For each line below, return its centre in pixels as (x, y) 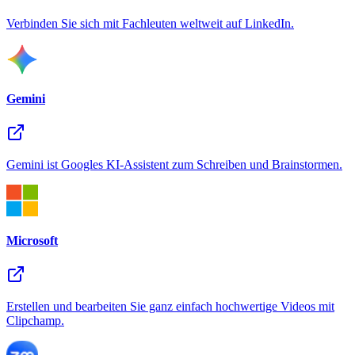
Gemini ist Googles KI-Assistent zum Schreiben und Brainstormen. (174, 165)
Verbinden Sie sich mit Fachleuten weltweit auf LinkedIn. (150, 23)
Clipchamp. (35, 321)
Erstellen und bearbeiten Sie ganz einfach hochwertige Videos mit (170, 306)
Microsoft (32, 240)
